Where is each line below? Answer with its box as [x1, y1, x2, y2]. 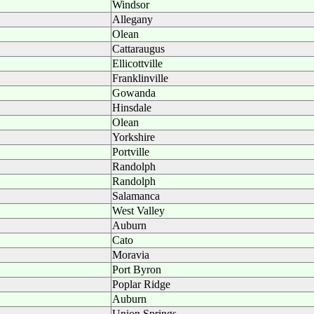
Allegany [112, 13, 153, 25]
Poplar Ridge [112, 278, 170, 290]
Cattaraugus [112, 43, 165, 55]
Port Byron [112, 264, 161, 275]
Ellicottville [112, 57, 163, 69]
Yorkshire [112, 131, 155, 143]
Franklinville [112, 72, 168, 84]
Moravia [112, 249, 149, 261]
